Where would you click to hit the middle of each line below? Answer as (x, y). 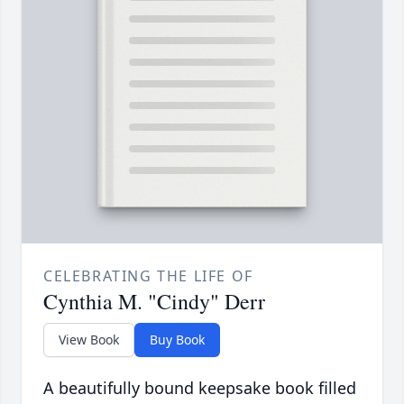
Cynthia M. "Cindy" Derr (154, 302)
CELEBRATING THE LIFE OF (148, 276)
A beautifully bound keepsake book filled (200, 388)
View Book (89, 340)
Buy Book (177, 340)
